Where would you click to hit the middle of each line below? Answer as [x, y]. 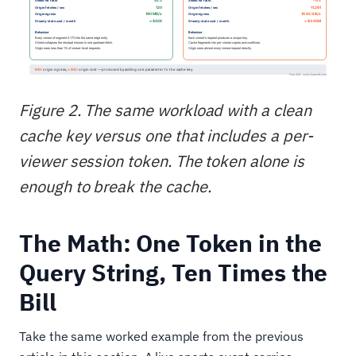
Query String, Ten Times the [174, 272]
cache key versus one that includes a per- [166, 135]
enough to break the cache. [115, 186]
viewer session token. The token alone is [162, 161]
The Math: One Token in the [170, 242]
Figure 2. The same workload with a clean [165, 110]
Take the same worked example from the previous [162, 336]
